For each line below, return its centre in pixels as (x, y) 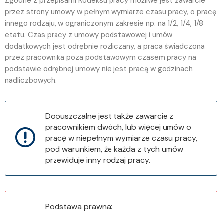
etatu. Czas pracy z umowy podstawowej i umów (89, 35)
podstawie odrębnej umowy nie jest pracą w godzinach (99, 69)
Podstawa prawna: (79, 206)
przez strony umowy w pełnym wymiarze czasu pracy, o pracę (111, 12)
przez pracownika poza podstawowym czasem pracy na (101, 58)
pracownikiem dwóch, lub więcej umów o (118, 127)
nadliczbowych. (31, 81)
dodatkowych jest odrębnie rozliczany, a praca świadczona (105, 46)
